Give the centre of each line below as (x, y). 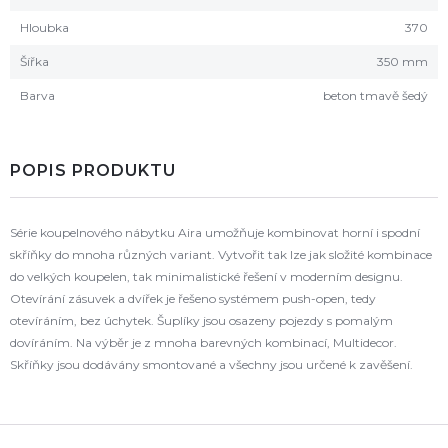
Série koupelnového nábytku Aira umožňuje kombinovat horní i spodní (215, 232)
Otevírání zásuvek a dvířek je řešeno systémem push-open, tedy (193, 298)
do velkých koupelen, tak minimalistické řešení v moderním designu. (206, 276)
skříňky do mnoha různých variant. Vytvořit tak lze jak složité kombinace (221, 254)
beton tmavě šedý (375, 95)
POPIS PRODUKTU (93, 170)
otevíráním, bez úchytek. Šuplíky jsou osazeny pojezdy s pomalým (201, 320)
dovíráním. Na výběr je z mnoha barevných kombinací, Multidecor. (203, 342)
